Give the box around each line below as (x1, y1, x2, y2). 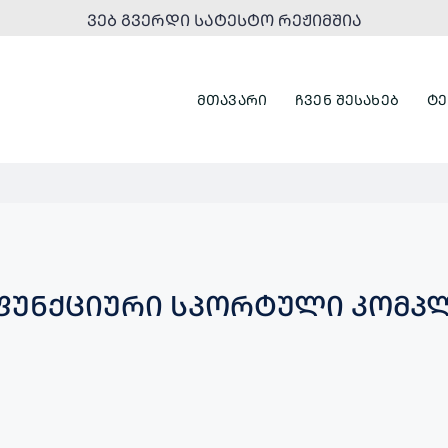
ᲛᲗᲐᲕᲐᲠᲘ (196, 89, 268, 109)
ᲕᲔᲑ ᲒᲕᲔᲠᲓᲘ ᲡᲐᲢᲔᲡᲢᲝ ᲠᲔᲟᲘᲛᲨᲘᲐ (86, 9, 362, 31)
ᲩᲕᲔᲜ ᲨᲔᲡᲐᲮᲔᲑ (295, 89, 399, 109)
